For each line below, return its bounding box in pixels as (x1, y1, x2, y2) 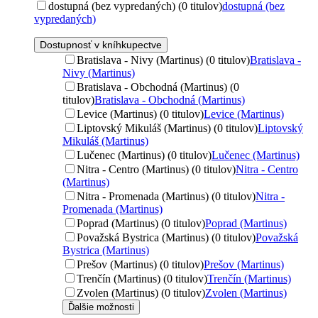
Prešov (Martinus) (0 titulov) (77, 258, 204, 270)
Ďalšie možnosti (68, 301, 134, 312)
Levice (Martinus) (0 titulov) (77, 107, 204, 120)
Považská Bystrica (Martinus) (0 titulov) (77, 231, 256, 243)
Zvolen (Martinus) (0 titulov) (77, 286, 205, 299)
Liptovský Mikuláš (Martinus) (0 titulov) (77, 121, 258, 134)
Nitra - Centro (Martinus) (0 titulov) (77, 163, 236, 175)
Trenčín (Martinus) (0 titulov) (77, 272, 207, 285)
